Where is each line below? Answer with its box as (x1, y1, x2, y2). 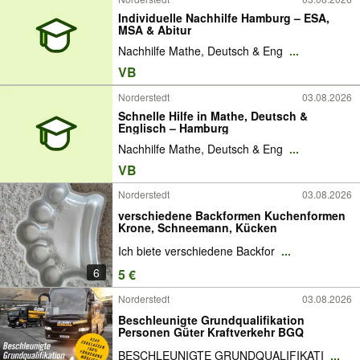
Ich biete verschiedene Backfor (118, 243, 278, 260)
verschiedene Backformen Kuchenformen (118, 207, 346, 223)
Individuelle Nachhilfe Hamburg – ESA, (118, 9, 329, 26)
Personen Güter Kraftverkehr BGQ (118, 323, 304, 340)
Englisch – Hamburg (118, 119, 229, 136)
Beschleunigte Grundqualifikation (118, 311, 305, 328)
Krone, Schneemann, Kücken (118, 219, 277, 235)
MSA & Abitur (118, 21, 191, 38)
